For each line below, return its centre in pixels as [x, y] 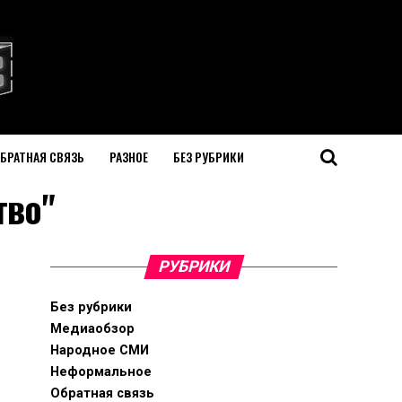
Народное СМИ [100, 350]
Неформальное [101, 372]
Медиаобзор [92, 329]
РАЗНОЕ [128, 157]
